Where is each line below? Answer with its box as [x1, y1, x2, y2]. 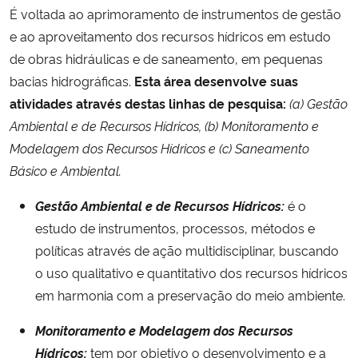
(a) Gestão [289, 93, 348, 112]
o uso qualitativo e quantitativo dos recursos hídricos [35, 263, 348, 281]
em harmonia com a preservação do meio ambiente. [35, 285, 345, 304]
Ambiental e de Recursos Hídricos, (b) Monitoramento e [10, 116, 319, 134]
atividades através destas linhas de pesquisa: [10, 93, 286, 112]
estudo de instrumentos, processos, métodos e [35, 218, 315, 237]
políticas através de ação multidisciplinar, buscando [35, 241, 339, 259]
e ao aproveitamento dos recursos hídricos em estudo [10, 26, 331, 45]
